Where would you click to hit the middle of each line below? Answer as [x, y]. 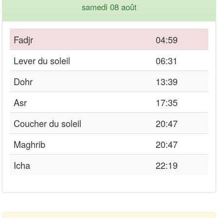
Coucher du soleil [47, 123]
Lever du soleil [42, 60]
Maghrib [29, 144]
